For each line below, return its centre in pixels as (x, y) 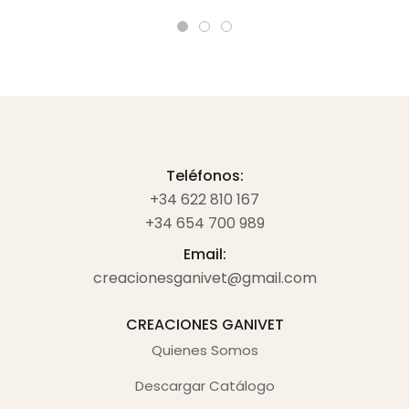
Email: (204, 255)
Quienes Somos (204, 351)
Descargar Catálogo (204, 386)
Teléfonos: (204, 176)
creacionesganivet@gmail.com (204, 278)
